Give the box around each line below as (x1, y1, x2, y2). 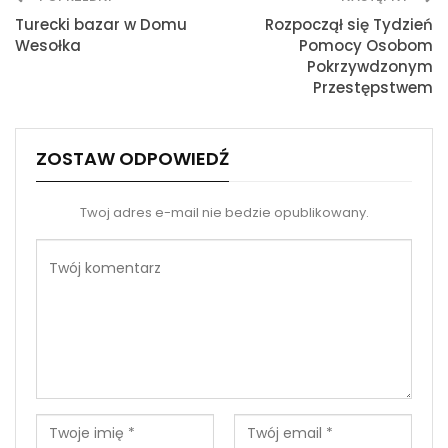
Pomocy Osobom (299, 34, 433, 56)
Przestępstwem (313, 76, 433, 98)
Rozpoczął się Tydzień (265, 13, 433, 35)
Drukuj (61, 2, 104, 23)
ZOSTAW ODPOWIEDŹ (36, 145, 229, 171)
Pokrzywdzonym (307, 55, 433, 77)
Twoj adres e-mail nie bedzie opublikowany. (79, 202, 369, 222)
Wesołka (15, 34, 81, 56)
